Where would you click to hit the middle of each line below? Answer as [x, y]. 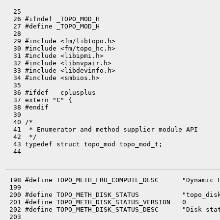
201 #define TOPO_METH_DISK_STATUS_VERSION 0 [96, 202]
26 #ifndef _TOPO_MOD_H [53, 19]
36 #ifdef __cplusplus [51, 93]
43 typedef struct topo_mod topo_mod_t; [84, 144]
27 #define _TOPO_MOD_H [53, 26]
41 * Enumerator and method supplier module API [102, 129]
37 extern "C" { [39, 100]
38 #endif [27, 107]
